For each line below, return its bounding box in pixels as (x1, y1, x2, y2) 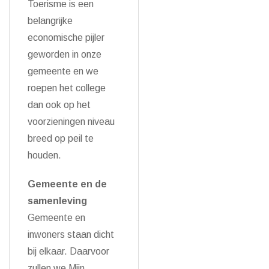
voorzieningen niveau (28, 116, 115, 127)
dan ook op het (28, 100, 91, 110)
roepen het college (28, 83, 106, 93)
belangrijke (28, 16, 73, 26)
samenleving (28, 196, 87, 206)
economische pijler (28, 32, 104, 43)
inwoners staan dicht (28, 229, 114, 240)
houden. (28, 150, 61, 160)
